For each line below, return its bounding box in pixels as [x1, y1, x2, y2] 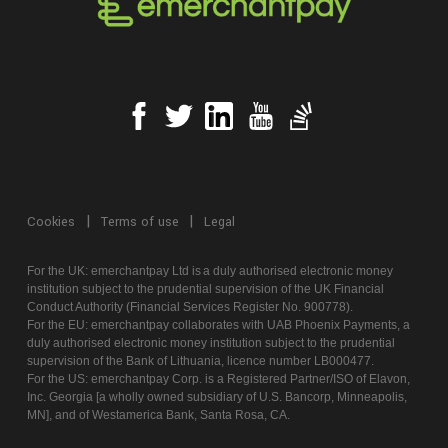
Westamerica [92, 408, 163, 422]
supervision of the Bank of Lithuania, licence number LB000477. [27, 354, 374, 368]
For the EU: [27, 318, 91, 332]
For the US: [27, 372, 91, 386]
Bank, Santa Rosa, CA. [163, 408, 290, 422]
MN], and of [27, 408, 92, 422]
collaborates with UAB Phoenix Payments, [169, 318, 403, 332]
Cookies [27, 213, 75, 231]
